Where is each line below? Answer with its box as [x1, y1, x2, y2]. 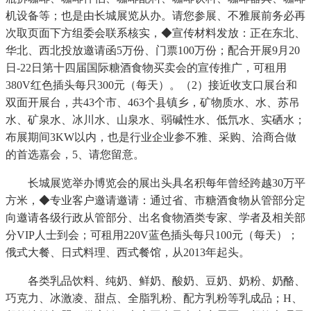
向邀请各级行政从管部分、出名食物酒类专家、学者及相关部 [6, 212, 305, 224]
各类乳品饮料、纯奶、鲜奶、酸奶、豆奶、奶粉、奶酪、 [6, 275, 305, 287]
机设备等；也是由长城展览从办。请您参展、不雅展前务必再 [6, 10, 305, 22]
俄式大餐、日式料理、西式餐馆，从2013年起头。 [6, 246, 250, 259]
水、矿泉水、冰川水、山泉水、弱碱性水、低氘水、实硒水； [6, 114, 305, 126]
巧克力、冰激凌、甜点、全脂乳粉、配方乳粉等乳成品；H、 [6, 292, 303, 305]
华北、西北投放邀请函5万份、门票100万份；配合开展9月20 [6, 44, 300, 57]
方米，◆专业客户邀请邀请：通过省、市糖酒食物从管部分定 [6, 194, 305, 207]
